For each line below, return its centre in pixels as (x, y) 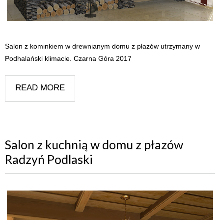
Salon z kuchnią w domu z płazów (94, 145)
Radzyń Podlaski (49, 159)
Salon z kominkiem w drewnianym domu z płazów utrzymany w (102, 46)
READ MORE (40, 87)
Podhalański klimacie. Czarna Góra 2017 (68, 58)
